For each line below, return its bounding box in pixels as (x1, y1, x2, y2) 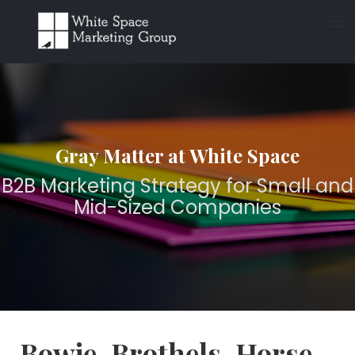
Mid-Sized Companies (74, 194, 281, 220)
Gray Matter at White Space (55, 143, 300, 168)
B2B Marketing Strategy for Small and (2, 173, 353, 199)
